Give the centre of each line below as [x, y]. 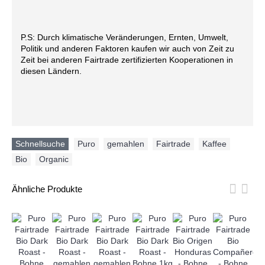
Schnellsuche [40, 143]
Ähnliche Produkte [47, 189]
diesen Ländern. [51, 71]
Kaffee [214, 143]
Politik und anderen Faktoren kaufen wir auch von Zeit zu [127, 48]
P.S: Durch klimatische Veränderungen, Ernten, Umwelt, [125, 37]
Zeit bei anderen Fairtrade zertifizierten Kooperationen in [127, 59]
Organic [54, 159]
